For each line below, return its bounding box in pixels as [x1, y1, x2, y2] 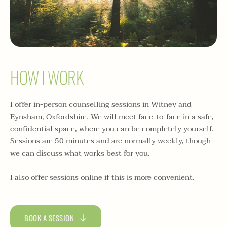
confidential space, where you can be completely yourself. [10, 122, 214, 135]
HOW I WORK [10, 64, 83, 90]
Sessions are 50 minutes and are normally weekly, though [10, 134, 211, 147]
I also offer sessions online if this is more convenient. [10, 170, 195, 184]
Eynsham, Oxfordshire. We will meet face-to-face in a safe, [10, 109, 214, 123]
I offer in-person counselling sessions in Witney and [10, 97, 192, 111]
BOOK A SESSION [24, 212, 74, 223]
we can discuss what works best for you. [10, 146, 152, 160]
